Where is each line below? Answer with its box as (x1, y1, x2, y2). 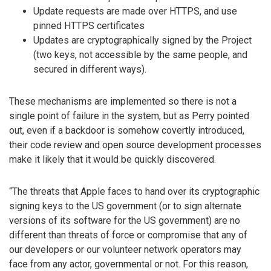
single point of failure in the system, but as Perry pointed (9, 109, 249, 122)
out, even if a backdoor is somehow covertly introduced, (9, 124, 244, 136)
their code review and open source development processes (9, 139, 261, 151)
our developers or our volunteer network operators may (9, 243, 241, 255)
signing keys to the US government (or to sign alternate (9, 200, 241, 212)
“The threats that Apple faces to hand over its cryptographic (9, 185, 260, 197)
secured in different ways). (33, 63, 146, 75)
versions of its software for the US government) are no (9, 214, 240, 226)
